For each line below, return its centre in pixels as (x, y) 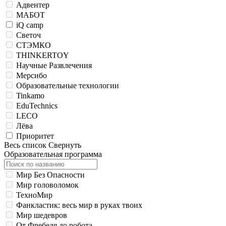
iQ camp (30, 25)
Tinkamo (30, 96)
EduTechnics (37, 106)
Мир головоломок (47, 185)
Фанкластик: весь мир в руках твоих (79, 205)
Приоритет (35, 136)
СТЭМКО (34, 45)
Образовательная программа (53, 154)
